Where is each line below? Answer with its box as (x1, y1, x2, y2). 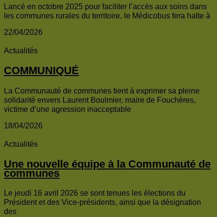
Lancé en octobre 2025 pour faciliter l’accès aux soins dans (4, 2, 207, 11)
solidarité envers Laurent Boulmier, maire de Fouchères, (4, 95, 196, 104)
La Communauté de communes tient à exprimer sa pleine (4, 86, 200, 95)
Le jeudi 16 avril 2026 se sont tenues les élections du (4, 189, 186, 198)
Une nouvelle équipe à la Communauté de (4, 157, 211, 170)
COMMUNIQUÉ (4, 64, 79, 77)
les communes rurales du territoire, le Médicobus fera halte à (4, 11, 210, 20)
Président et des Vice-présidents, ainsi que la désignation (4, 198, 201, 207)
